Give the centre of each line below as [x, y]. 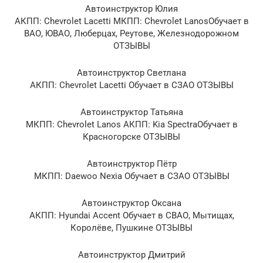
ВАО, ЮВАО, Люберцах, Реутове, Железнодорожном [131, 33]
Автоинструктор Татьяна [131, 112]
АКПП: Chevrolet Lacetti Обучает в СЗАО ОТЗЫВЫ [131, 85]
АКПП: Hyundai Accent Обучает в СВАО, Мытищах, [131, 215]
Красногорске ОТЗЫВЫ [131, 136]
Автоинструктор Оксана [131, 203]
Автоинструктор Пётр [131, 163]
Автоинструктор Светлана [131, 73]
